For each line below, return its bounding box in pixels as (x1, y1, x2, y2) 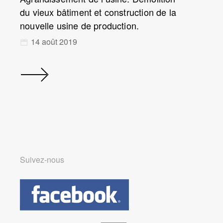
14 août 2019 (31, 36, 77, 47)
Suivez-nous (20, 154, 64, 165)
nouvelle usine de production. (20, 19, 139, 32)
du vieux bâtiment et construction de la (20, 5, 177, 18)
